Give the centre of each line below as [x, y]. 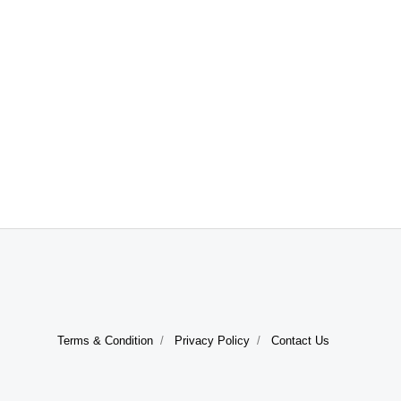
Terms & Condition [105, 341]
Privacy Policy [212, 341]
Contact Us [300, 341]
